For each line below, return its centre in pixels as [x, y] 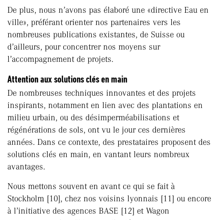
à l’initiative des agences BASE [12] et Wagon [88, 211]
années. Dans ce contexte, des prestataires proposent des [109, 142]
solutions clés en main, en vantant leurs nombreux [98, 154]
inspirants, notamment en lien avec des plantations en [105, 105]
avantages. [26, 167]
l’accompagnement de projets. [60, 59]
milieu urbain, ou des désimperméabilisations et [93, 118]
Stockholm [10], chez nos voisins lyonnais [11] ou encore [109, 199]
